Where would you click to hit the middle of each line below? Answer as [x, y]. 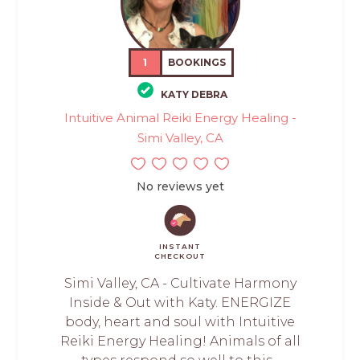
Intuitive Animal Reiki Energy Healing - [180, 117]
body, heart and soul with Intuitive [180, 321]
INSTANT [180, 246]
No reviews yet [180, 186]
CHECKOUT [180, 256]
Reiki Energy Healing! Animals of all [180, 341]
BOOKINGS [197, 63]
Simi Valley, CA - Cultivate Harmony [180, 283]
